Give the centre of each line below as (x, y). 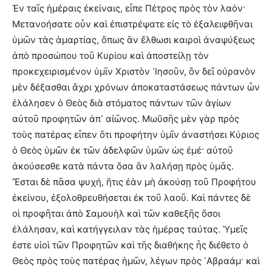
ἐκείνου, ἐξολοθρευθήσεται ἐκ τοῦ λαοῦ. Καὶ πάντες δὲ (131, 198)
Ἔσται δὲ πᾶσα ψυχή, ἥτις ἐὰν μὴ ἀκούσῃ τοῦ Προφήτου (134, 182)
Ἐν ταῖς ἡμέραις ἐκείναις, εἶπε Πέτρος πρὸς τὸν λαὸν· (129, 8)
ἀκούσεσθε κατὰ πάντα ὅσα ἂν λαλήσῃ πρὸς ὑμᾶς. (123, 166)
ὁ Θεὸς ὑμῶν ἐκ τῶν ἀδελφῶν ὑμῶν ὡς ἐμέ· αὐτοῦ (123, 150)
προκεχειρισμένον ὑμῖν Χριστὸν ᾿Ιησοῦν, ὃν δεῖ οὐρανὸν (134, 71)
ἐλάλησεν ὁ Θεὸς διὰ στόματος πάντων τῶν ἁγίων (122, 103)
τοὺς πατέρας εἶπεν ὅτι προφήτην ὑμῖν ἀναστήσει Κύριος (136, 134)
